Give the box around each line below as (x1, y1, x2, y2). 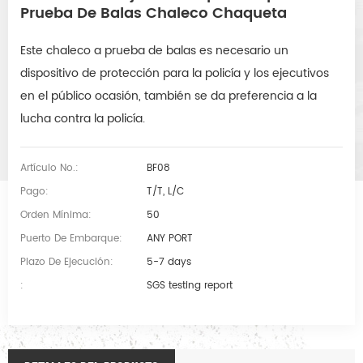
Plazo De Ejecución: (20, 254, 113, 271)
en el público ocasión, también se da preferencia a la (20, 87, 317, 106)
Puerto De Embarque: (20, 231, 122, 247)
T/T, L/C (147, 184, 185, 200)
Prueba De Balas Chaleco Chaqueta (20, 2, 287, 26)
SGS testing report (147, 278, 233, 294)
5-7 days (147, 254, 192, 271)
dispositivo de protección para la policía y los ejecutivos (20, 64, 329, 83)
